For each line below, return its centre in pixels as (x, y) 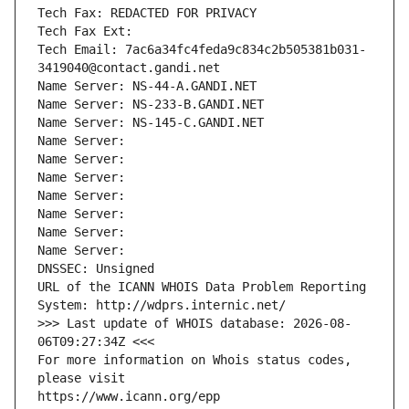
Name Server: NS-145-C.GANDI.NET (151, 123)
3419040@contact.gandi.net (129, 68)
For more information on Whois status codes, (194, 360)
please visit (81, 378)
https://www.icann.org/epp (129, 397)
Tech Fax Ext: (85, 31)
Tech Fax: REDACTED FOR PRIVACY (147, 13)
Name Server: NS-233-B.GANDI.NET (151, 105)
